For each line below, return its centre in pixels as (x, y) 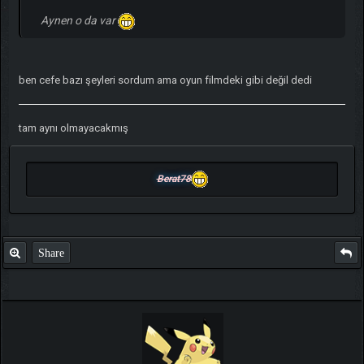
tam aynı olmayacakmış (73, 128)
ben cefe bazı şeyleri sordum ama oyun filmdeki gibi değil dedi (165, 80)
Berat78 (173, 178)
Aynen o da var (79, 21)
